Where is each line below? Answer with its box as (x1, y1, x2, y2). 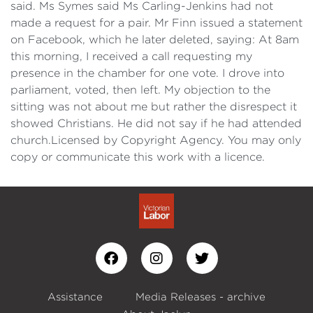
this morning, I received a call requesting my (10, 50, 252, 62)
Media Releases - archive (136, 291, 265, 303)
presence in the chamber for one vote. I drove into (10, 67, 284, 79)
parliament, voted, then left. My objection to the (10, 84, 270, 96)
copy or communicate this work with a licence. (10, 151, 265, 163)
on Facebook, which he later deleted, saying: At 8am (10, 34, 299, 45)
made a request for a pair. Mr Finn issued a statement (10, 17, 303, 29)
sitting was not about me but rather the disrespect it (10, 101, 297, 112)
